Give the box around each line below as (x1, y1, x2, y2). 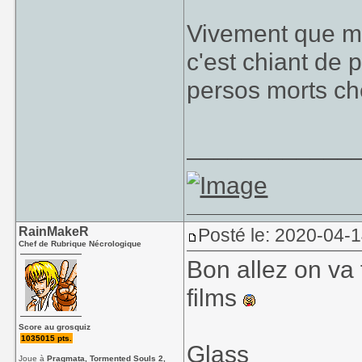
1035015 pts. (21, 334, 73, 343)
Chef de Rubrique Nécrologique (19, 239, 142, 248)
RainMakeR (19, 225, 90, 238)
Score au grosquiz (19, 322, 91, 331)
